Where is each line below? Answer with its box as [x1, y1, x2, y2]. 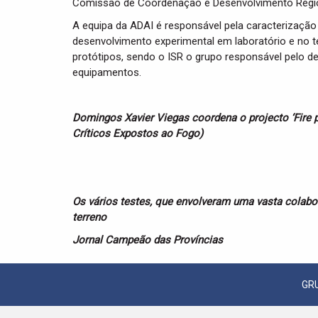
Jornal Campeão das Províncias [72, 234, 223, 246]
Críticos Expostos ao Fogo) [72, 127, 203, 140]
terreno [72, 211, 106, 224]
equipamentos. [72, 66, 141, 79]
